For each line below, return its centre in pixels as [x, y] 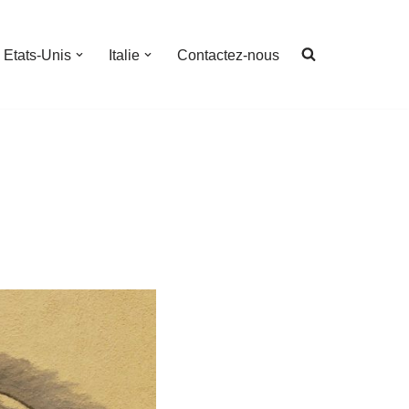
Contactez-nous [228, 55]
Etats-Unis [37, 55]
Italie [124, 55]
